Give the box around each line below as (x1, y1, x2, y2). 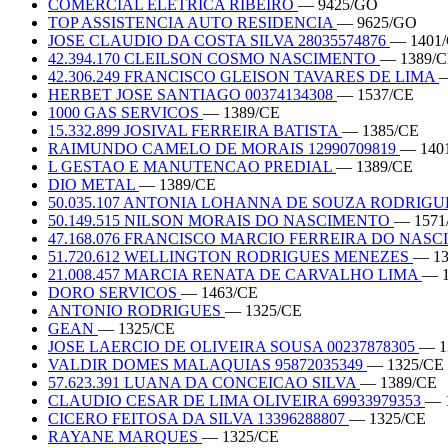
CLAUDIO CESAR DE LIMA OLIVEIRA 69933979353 (48, 391, 425, 409)
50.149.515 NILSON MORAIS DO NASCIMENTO (48, 211, 394, 229)
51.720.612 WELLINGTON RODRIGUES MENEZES (48, 247, 413, 265)
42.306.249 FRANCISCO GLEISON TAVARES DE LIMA (48, 67, 439, 85)
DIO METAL (48, 175, 139, 193)
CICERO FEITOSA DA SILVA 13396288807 (48, 409, 349, 427)
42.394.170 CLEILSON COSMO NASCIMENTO (48, 49, 380, 67)
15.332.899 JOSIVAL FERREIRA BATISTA (48, 121, 342, 139)
